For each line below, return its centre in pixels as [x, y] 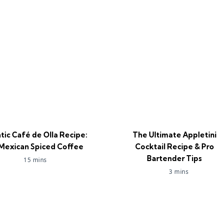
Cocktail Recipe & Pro [174, 147]
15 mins [35, 160]
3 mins [179, 172]
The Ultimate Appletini [174, 135]
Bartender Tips [175, 158]
